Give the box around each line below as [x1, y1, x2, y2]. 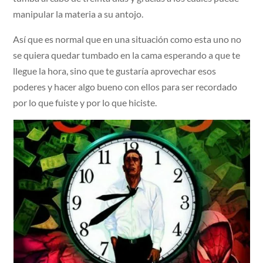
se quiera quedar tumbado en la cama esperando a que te [13, 49, 241, 61]
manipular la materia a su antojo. [13, 8, 144, 20]
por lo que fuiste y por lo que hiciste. [13, 97, 157, 109]
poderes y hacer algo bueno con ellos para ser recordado [13, 81, 238, 93]
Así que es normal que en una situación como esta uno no [13, 33, 242, 45]
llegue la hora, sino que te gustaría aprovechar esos [13, 65, 217, 77]
